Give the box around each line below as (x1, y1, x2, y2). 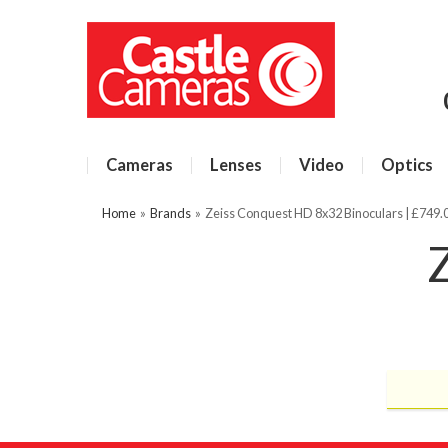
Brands (150, 205, 191, 221)
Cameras (106, 155, 173, 175)
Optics (381, 155, 433, 175)
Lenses (210, 155, 262, 175)
